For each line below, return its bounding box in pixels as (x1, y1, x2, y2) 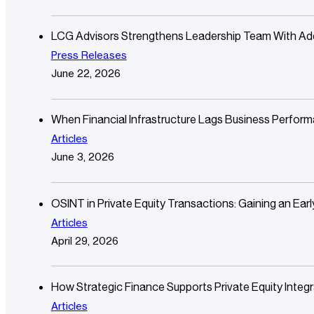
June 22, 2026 (50, 67, 121, 81)
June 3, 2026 (50, 151, 114, 164)
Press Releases (50, 49, 127, 62)
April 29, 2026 (50, 234, 118, 247)
